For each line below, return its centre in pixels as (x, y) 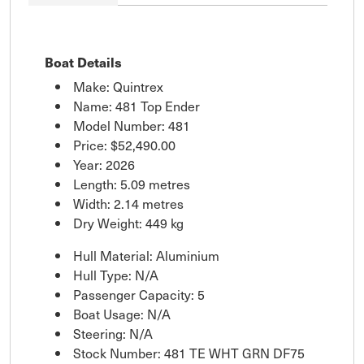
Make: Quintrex (118, 86)
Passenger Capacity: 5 (139, 294)
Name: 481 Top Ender (136, 105)
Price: (92, 144)
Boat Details (83, 62)
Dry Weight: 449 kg (128, 222)
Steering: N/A (113, 333)
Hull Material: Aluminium (146, 255)
